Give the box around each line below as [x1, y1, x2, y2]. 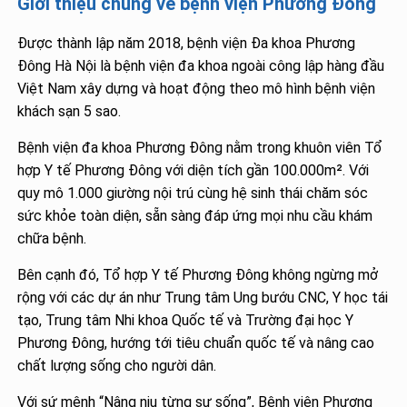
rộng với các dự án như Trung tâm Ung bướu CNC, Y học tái [17, 289, 389, 306]
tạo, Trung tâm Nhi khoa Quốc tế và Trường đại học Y [17, 312, 354, 329]
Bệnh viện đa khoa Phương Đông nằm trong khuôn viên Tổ [17, 139, 383, 156]
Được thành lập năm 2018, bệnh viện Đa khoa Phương [17, 35, 356, 52]
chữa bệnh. [17, 230, 87, 247]
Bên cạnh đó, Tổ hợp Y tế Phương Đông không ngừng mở [17, 266, 379, 283]
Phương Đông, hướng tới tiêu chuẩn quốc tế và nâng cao [17, 334, 375, 352]
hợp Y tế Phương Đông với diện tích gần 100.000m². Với [17, 162, 370, 179]
